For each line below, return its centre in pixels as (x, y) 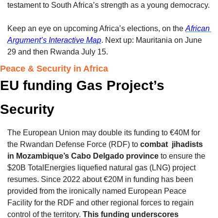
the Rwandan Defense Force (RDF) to (74, 145)
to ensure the (182, 156)
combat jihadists (172, 145)
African (198, 29)
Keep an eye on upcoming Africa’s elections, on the (96, 29)
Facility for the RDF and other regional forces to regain (100, 203)
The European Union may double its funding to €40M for (104, 133)
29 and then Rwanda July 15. (59, 52)
